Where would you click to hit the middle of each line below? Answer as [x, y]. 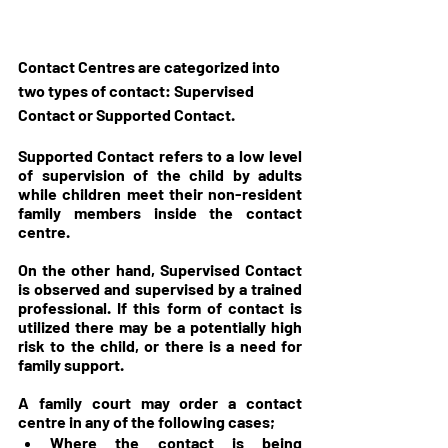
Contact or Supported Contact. [128, 115]
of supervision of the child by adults [160, 175]
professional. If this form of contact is [160, 308]
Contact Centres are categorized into [150, 67]
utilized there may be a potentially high [160, 327]
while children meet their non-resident [160, 194]
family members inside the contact [160, 213]
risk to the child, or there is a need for [160, 346]
